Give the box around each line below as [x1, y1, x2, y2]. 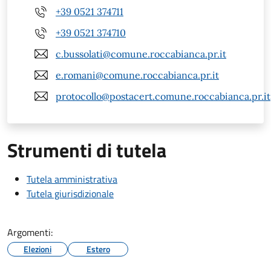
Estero [86, 243, 110, 256]
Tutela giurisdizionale [27, 186, 114, 201]
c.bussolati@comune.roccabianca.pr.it [56, 47, 226, 60]
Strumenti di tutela [7, 135, 166, 165]
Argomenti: [7, 225, 53, 240]
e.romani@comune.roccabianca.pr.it [56, 68, 219, 81]
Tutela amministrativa [27, 172, 117, 187]
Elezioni [24, 243, 51, 256]
